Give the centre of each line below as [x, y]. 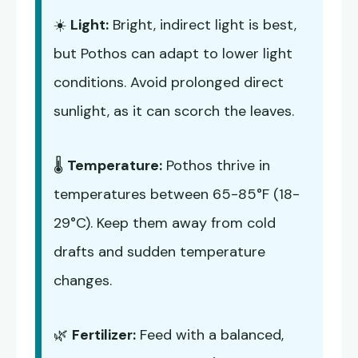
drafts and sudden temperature [159, 252]
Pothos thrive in [216, 166]
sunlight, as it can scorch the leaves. [174, 111]
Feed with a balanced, [210, 335]
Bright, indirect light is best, [203, 25]
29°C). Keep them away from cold [165, 223]
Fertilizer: [104, 335]
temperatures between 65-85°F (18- [177, 195]
